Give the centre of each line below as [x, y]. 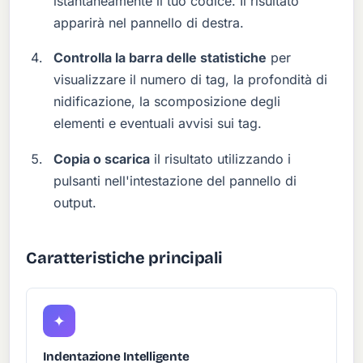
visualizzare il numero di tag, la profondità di [191, 80]
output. [75, 202]
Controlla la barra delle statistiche [160, 58]
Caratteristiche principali [124, 257]
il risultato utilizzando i [221, 158]
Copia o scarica [102, 158]
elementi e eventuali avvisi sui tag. [158, 124]
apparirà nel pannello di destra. [149, 23]
